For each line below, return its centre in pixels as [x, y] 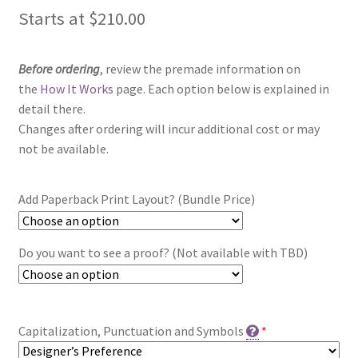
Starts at [53, 19]
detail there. [52, 108]
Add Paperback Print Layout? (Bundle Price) [136, 199]
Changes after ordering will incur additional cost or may [169, 128]
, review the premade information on [200, 68]
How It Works [76, 88]
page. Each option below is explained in [221, 88]
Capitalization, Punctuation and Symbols [131, 331]
